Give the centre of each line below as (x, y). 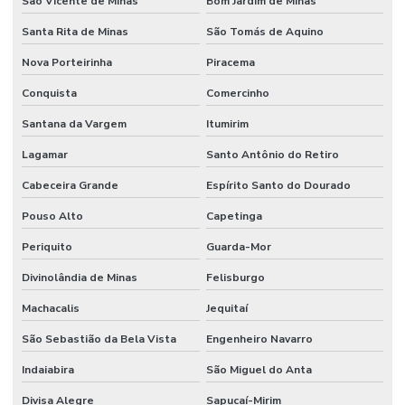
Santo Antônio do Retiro (272, 154)
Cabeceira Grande (70, 185)
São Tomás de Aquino (264, 31)
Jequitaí (226, 308)
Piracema (230, 62)
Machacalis (51, 308)
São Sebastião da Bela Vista (99, 339)
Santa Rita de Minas (75, 31)
